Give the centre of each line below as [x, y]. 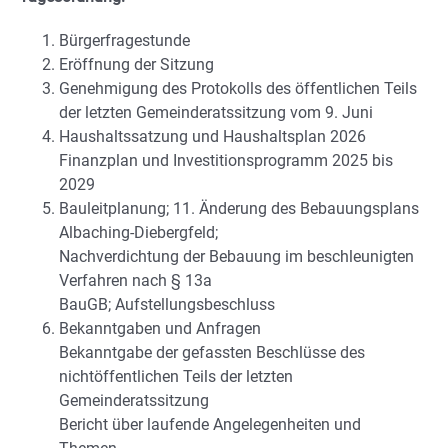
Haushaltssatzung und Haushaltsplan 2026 [212, 136]
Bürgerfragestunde [124, 40]
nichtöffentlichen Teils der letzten [176, 376]
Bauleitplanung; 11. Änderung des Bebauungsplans [239, 208]
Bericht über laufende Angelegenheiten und [210, 424]
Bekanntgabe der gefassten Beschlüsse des [212, 352]
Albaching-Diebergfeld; [138, 232]
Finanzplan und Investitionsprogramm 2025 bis [226, 160]
